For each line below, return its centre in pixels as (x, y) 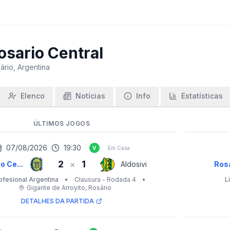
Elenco (33, 96)
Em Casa (119, 148)
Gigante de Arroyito (56, 188)
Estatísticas (202, 96)
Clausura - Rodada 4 (105, 179)
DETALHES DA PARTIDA (57, 201)
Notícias (90, 96)
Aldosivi (134, 164)
